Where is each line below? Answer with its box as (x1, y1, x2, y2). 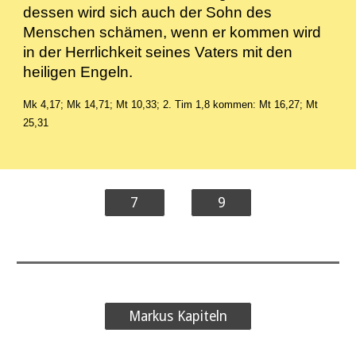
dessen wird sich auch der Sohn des (23, 4, 273, 21)
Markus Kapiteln (129, 308, 227, 324)
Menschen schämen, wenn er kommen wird (23, 24, 322, 41)
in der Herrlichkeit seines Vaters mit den (23, 44, 293, 60)
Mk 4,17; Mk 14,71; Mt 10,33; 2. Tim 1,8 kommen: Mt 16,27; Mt (23, 99, 319, 110)
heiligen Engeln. (23, 64, 141, 80)
